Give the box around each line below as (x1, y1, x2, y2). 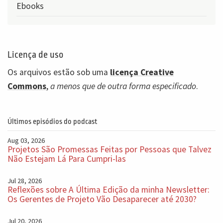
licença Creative (110, 67, 174, 78)
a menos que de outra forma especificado (50, 81, 196, 92)
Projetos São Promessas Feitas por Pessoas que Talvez (7, 143, 212, 155)
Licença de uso (7, 49, 63, 61)
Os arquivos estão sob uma (7, 67, 110, 78)
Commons (7, 81, 46, 92)
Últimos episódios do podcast (7, 117, 97, 126)
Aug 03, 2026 (7, 135, 45, 145)
